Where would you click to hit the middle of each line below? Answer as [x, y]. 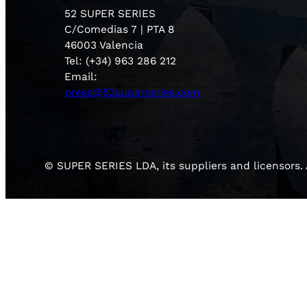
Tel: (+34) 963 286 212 [121, 61]
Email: [81, 77]
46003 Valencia [104, 46]
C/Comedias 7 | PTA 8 [120, 30]
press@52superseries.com [133, 93]
